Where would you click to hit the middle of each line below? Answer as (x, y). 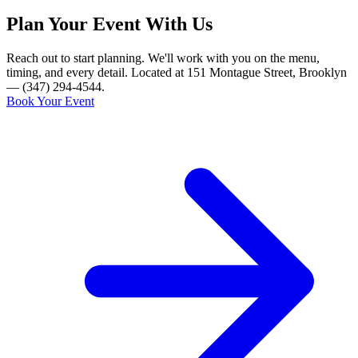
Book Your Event (50, 101)
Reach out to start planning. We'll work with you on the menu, (163, 58)
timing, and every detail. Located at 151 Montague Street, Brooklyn (177, 73)
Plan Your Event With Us (109, 24)
